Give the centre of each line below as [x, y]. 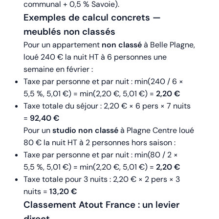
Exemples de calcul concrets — [92, 18]
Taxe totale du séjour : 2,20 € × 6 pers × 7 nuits [107, 106]
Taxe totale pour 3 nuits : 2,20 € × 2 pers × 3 [102, 179]
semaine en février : [58, 69]
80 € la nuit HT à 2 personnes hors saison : [99, 143]
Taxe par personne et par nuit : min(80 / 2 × [101, 155]
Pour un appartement [63, 45]
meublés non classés [69, 32]
